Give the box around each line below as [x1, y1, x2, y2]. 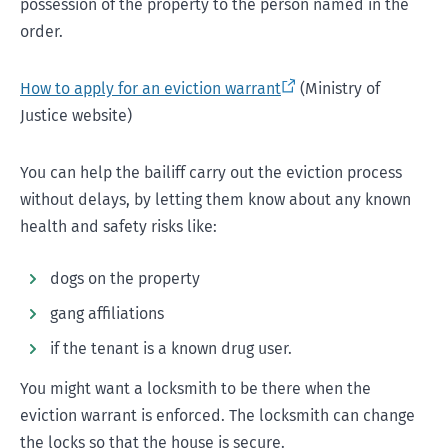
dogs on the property [50, 269, 200, 288]
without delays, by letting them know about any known [20, 190, 411, 209]
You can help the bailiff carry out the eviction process [20, 163, 402, 182]
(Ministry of [296, 79, 380, 98]
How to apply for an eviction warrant [20, 79, 281, 98]
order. [20, 22, 63, 41]
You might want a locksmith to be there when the [20, 379, 371, 398]
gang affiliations [50, 304, 164, 323]
